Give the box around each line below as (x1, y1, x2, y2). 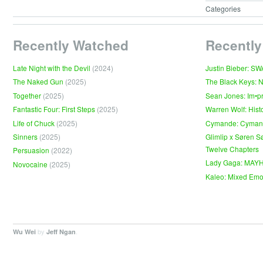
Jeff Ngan (46, 227, 76, 236)
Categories (205, 3, 241, 14)
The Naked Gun (13, 76, 63, 87)
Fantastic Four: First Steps (13, 104, 95, 114)
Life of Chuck (13, 117, 55, 128)
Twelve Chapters (205, 143, 259, 154)
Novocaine (13, 159, 48, 169)
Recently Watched (13, 36, 129, 55)
